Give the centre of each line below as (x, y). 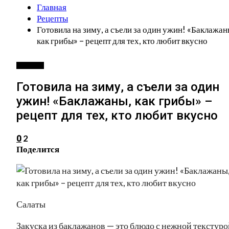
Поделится (38, 149)
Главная (52, 7)
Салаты (31, 204)
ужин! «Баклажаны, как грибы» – (114, 101)
